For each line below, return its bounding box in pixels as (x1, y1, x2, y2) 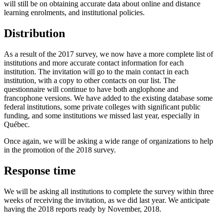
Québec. (4, 120, 30, 129)
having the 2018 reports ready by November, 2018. (4, 204, 161, 213)
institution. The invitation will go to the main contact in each (4, 67, 189, 76)
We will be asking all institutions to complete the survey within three (4, 187, 214, 196)
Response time (4, 164, 76, 177)
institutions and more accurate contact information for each (4, 58, 184, 67)
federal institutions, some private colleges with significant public (4, 102, 200, 111)
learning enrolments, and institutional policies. (4, 8, 145, 17)
